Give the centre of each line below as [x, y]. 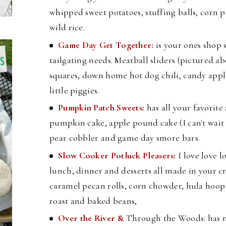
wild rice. [67, 27]
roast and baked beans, [93, 201]
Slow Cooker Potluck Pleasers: [118, 155]
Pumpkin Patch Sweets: [102, 108]
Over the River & [92, 218]
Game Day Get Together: [107, 45]
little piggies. [74, 90]
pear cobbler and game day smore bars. [125, 138]
